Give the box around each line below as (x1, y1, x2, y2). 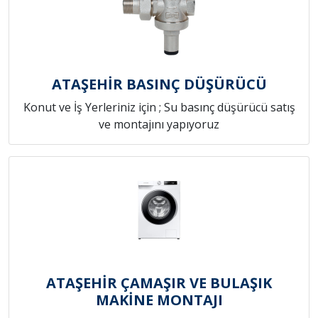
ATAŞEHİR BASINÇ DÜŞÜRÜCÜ (51, 75, 267, 94)
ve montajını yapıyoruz (99, 116, 219, 133)
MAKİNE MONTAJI (95, 290, 223, 310)
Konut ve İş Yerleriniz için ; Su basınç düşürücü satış (23, 99, 295, 116)
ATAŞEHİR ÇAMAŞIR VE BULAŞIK (46, 273, 272, 293)
